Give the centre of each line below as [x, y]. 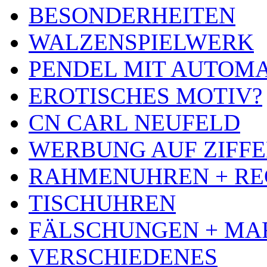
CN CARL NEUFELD [134, 123]
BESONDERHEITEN [132, 15]
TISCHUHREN [102, 203]
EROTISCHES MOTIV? [145, 96]
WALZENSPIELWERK [141, 42]
